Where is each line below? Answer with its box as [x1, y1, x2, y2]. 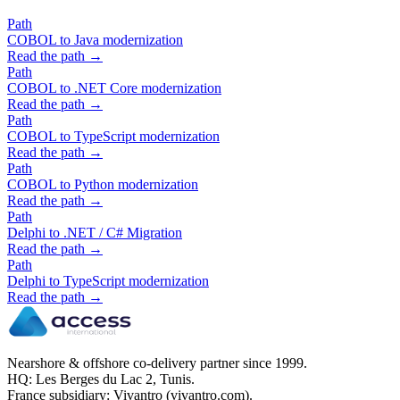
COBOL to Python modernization [7, 177, 198, 193]
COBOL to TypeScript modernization [7, 129, 220, 145]
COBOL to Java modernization [7, 32, 183, 48]
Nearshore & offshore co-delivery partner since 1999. [7, 355, 307, 371]
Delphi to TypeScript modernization [7, 273, 209, 289]
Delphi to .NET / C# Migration [7, 225, 182, 241]
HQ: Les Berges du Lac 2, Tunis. [7, 371, 195, 387]
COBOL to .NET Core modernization [7, 80, 221, 96]
